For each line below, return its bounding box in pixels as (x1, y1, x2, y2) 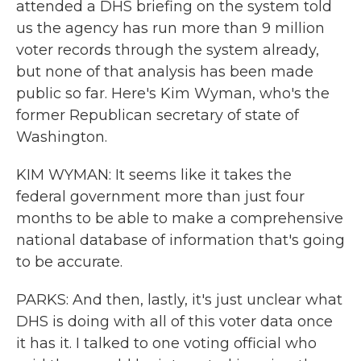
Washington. (16, 128, 107, 146)
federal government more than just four (16, 188, 305, 205)
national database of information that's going (16, 231, 345, 249)
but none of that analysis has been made (16, 63, 313, 81)
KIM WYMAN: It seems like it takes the (16, 166, 292, 184)
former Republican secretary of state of (16, 106, 299, 124)
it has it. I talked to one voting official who (16, 334, 317, 352)
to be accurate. (16, 253, 122, 271)
